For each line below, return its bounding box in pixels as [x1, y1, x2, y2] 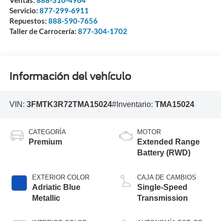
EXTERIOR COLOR [32, 173, 89, 181]
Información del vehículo [9, 70, 131, 82]
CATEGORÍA [28, 128, 66, 136]
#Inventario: [111, 100, 155, 109]
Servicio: [9, 6, 39, 15]
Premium [28, 137, 62, 146]
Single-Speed [137, 183, 187, 191]
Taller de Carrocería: [9, 27, 78, 36]
